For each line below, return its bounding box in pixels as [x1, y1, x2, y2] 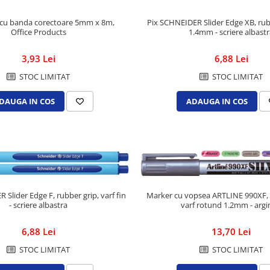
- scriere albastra [9, 199, 68, 211]
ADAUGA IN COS [186, 96, 248, 107]
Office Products [10, 27, 66, 38]
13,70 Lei [212, 225, 251, 238]
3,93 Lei [21, 52, 55, 65]
